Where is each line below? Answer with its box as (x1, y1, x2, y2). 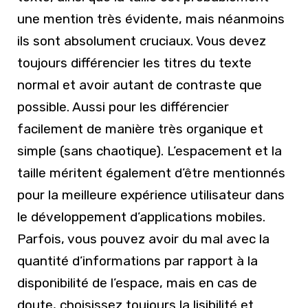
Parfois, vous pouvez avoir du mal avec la (17, 230, 269, 247)
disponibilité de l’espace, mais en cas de (17, 274, 257, 291)
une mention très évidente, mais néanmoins (17, 10, 285, 27)
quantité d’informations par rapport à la (17, 252, 258, 269)
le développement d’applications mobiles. (17, 208, 265, 225)
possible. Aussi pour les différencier (17, 98, 229, 115)
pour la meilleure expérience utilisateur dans (17, 186, 285, 203)
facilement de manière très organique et (17, 120, 263, 137)
